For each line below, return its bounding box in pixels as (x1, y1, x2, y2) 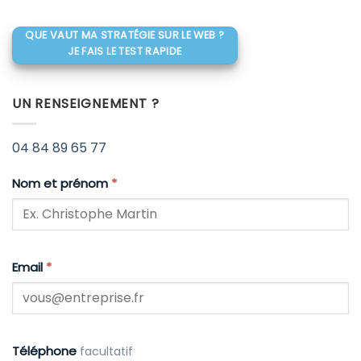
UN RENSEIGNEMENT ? (12, 94, 160, 114)
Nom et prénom (12, 174, 111, 192)
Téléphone (12, 342, 80, 359)
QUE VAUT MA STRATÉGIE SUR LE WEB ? (25, 27, 225, 42)
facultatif (80, 342, 133, 359)
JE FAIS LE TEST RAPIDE (68, 44, 182, 58)
